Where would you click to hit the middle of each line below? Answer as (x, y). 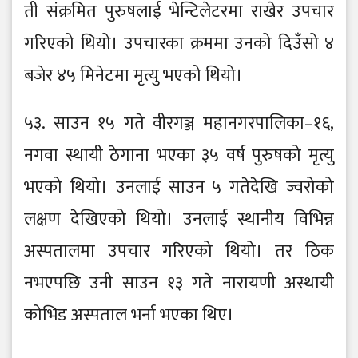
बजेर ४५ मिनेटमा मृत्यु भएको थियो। (133, 76)
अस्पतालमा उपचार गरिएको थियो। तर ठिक (179, 252)
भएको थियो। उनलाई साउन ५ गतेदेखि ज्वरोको (179, 188)
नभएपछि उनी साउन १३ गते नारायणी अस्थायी (179, 284)
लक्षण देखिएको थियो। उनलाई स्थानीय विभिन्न (179, 220)
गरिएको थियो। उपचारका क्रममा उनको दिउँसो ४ (179, 44)
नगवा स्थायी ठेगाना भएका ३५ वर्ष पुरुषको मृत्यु (179, 156)
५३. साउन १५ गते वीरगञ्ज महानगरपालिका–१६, (179, 124)
